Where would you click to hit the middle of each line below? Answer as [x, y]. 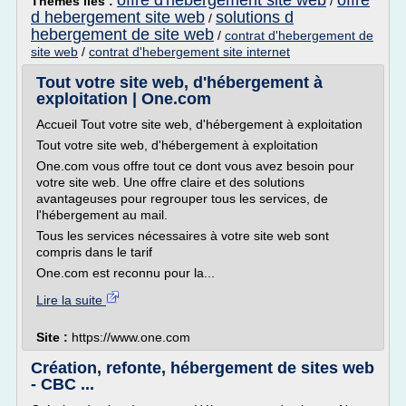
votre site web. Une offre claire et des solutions [170, 182]
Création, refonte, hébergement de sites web [203, 368]
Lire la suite [71, 300]
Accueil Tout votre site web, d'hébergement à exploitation [199, 124]
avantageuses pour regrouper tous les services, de [182, 198]
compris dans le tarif [94, 252]
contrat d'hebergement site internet [189, 52]
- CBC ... [63, 384]
